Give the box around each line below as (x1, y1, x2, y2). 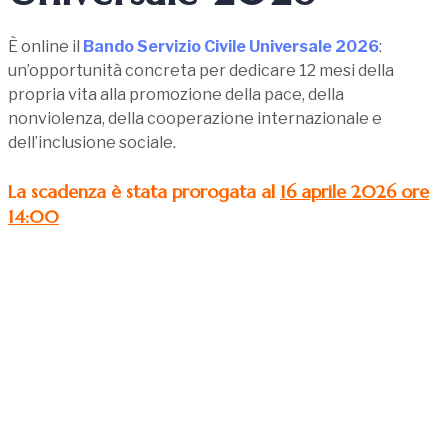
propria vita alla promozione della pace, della (8, 85, 344, 105)
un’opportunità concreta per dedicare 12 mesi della (8, 61, 394, 81)
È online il (8, 37, 83, 57)
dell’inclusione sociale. (8, 133, 176, 153)
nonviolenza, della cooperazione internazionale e (8, 109, 382, 129)
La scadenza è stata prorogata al (8, 180, 280, 204)
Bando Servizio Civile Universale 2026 (83, 37, 379, 57)
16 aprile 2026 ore (280, 180, 429, 204)
